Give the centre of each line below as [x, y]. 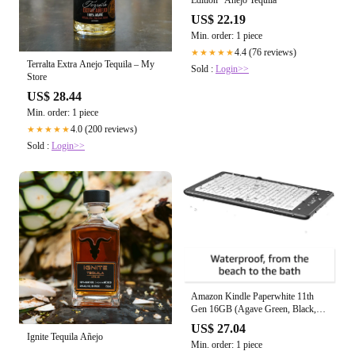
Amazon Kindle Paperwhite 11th [252, 296]
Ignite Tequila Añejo [65, 336]
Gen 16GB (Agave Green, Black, [254, 309]
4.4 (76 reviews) [265, 53]
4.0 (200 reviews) [104, 129]
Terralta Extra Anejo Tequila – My [91, 64]
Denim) [205, 321]
